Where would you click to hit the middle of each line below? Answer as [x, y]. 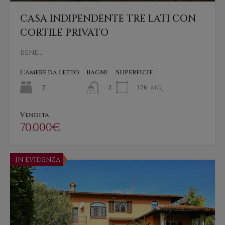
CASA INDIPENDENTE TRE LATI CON [108, 19]
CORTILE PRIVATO [64, 33]
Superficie [134, 73]
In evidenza [38, 159]
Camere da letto [50, 73]
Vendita [35, 115]
